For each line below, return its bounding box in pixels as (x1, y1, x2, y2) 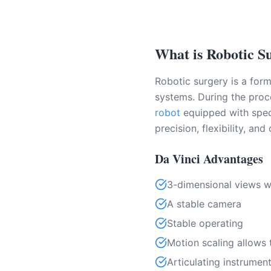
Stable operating (167, 217, 243, 229)
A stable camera (167, 198, 241, 210)
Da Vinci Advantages (155, 150, 263, 168)
